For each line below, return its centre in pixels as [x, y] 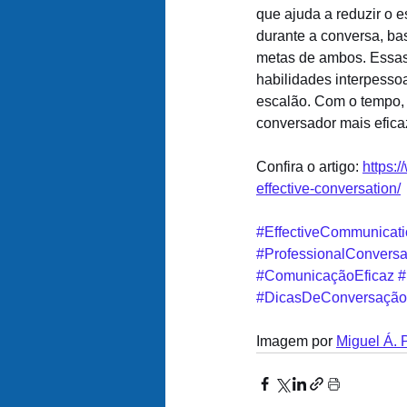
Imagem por [296, 341]
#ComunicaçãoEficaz [325, 276]
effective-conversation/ [328, 189]
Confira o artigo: [309, 167]
